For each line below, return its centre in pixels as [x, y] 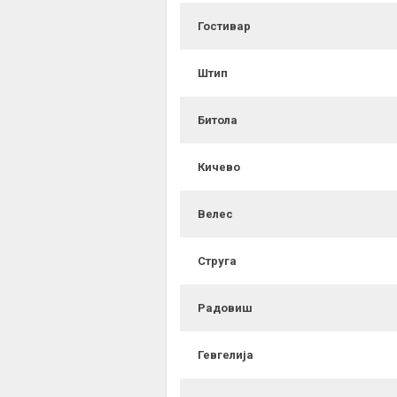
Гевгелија [226, 355]
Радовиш [225, 308]
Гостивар [224, 27]
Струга [217, 261]
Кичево [219, 167]
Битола [218, 121]
